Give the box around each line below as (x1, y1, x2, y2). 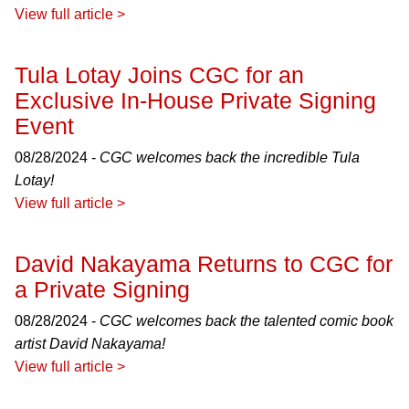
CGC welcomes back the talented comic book (100, 313, 393, 329)
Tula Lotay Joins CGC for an (15, 62, 304, 88)
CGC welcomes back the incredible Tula (100, 150, 360, 165)
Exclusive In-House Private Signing (15, 88, 376, 113)
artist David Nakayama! (15, 336, 165, 351)
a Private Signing (15, 277, 190, 302)
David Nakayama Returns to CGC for (15, 251, 393, 277)
